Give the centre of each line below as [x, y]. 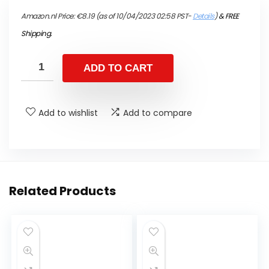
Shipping [36, 34]
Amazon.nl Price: [49, 16]
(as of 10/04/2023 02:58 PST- [144, 16]
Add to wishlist [68, 113]
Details [204, 16]
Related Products [62, 191]
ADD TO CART [118, 68]
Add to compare [158, 113]
